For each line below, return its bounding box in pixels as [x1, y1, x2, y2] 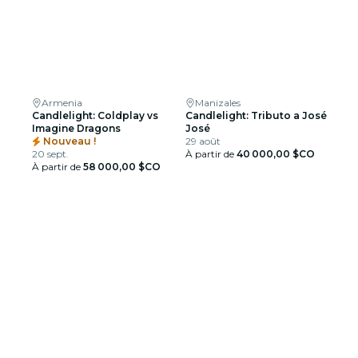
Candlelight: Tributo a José [185, 109, 327, 121]
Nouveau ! [40, 135, 96, 147]
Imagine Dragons [32, 122, 121, 134]
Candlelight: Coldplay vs [32, 109, 158, 121]
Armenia [42, 97, 82, 109]
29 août [185, 135, 221, 147]
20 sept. [32, 148, 69, 160]
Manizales [195, 97, 241, 109]
